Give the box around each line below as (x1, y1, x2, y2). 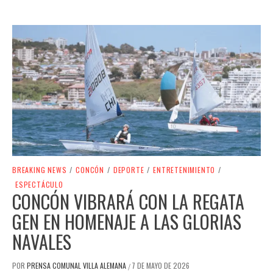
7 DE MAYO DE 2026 (132, 260, 190, 271)
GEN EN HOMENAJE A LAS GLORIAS (12, 208, 241, 236)
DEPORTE (113, 165, 144, 175)
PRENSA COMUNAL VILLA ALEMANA (27, 260, 128, 271)
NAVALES (12, 228, 71, 256)
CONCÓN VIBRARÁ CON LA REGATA (12, 188, 244, 216)
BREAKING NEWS (12, 165, 67, 175)
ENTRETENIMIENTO (153, 165, 216, 175)
